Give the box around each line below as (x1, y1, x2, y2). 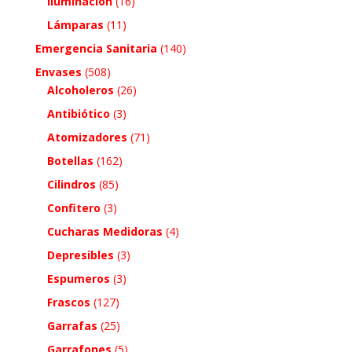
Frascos (46, 295, 90, 310)
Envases (35, 64, 82, 80)
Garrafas (46, 318, 97, 334)
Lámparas (46, 17, 104, 33)
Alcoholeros (46, 82, 114, 98)
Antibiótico (46, 106, 110, 122)
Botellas (46, 153, 93, 169)
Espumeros (46, 271, 110, 287)
